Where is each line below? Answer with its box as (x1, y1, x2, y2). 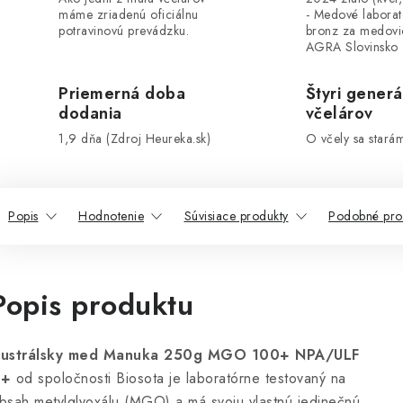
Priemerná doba (58, 82, 185, 105)
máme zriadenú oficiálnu (58, 5, 199, 23)
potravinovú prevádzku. (58, 22, 189, 40)
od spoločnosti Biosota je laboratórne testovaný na (11, 368, 346, 389)
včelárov (305, 102, 373, 125)
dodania (58, 102, 122, 125)
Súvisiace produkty (184, 207, 289, 225)
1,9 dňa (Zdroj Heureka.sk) (58, 130, 210, 148)
